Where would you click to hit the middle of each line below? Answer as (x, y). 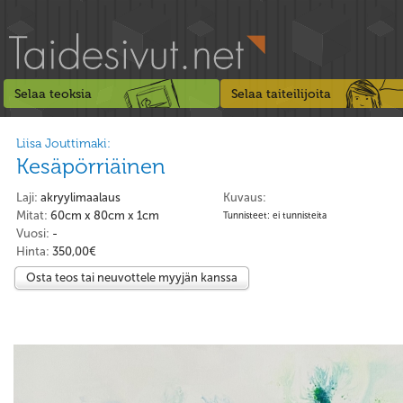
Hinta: (33, 251)
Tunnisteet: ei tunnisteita (275, 216)
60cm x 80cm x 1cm (103, 215)
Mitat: (32, 215)
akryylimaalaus (81, 197)
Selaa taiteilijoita (281, 94)
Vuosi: (33, 233)
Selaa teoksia (53, 94)
